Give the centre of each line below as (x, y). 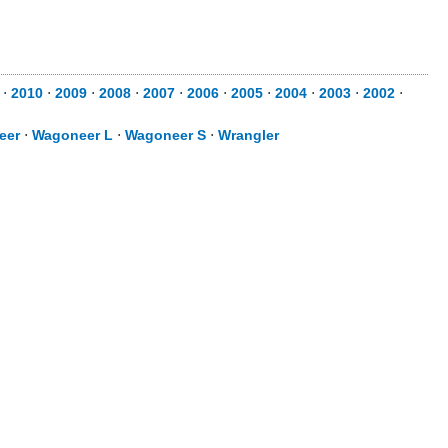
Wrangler (248, 135)
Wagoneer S (165, 135)
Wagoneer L (72, 135)
